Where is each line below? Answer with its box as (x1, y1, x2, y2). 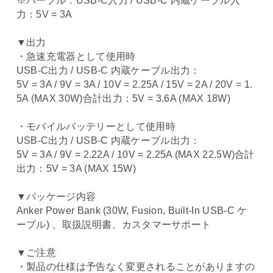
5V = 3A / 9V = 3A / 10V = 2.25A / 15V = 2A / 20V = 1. (16, 79, 253, 90)
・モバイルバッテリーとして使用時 (16, 121, 175, 132)
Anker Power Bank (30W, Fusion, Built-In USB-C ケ (16, 205, 247, 216)
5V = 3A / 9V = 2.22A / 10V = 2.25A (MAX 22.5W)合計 (16, 149, 255, 160)
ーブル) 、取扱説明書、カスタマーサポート (16, 219, 211, 230)
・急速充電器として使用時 (16, 51, 136, 62)
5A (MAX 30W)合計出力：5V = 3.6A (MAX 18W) (16, 93, 231, 104)
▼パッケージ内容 (16, 191, 96, 202)
